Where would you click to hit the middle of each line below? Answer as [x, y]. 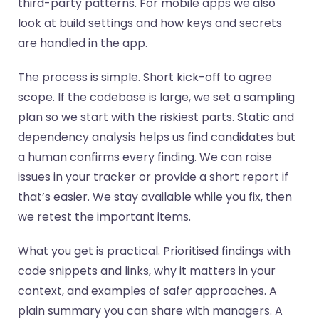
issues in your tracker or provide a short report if [153, 177]
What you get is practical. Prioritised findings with [154, 251]
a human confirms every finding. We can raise [145, 157]
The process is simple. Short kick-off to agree [145, 77]
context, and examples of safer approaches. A [147, 291]
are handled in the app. [83, 43]
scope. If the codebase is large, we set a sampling [156, 97]
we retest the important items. [104, 216]
